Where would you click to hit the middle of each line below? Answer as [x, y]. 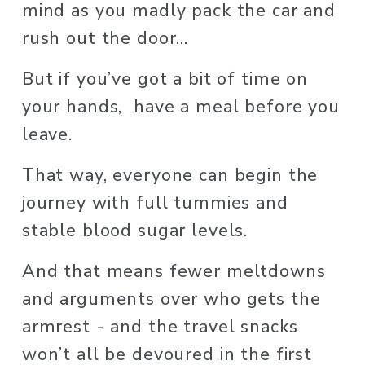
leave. [50, 134]
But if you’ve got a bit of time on [165, 79]
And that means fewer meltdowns [174, 271]
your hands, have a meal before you [180, 106]
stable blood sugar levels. [137, 230]
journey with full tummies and [155, 202]
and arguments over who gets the [171, 299]
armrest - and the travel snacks [160, 326]
